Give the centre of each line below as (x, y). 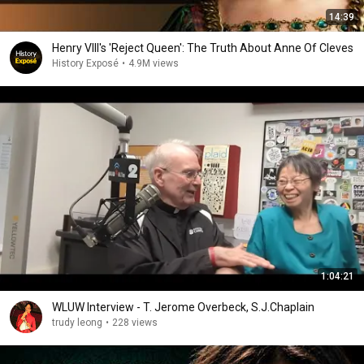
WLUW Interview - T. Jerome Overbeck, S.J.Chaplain (183, 307)
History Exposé (85, 63)
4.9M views (154, 63)
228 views (135, 323)
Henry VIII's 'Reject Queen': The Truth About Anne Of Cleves (203, 48)
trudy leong (77, 323)
